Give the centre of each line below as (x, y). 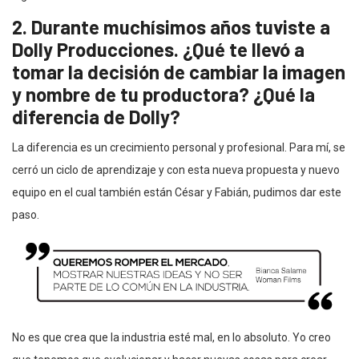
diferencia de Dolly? (96, 116)
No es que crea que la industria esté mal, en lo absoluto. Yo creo (171, 337)
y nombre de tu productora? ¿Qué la (163, 94)
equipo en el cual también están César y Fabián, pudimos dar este (177, 192)
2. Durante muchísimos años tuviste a (171, 26)
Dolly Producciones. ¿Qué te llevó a (158, 49)
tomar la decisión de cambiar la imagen (179, 71)
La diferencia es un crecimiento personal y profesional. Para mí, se (179, 147)
